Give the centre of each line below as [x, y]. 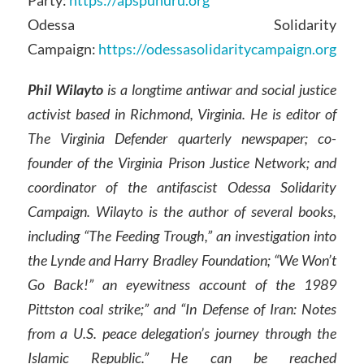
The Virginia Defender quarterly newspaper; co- [182, 138]
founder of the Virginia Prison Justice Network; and [182, 162]
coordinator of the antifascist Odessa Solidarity [182, 186]
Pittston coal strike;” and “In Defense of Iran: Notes [182, 308]
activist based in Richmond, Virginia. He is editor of [182, 113]
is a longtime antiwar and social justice [220, 89]
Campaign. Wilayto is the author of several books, [182, 211]
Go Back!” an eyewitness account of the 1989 [182, 284]
